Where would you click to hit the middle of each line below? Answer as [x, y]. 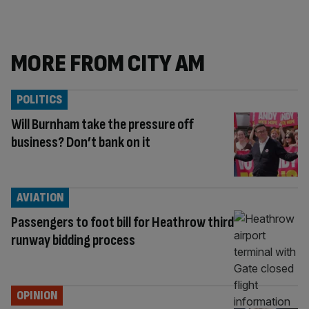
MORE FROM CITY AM [108, 64]
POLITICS [39, 100]
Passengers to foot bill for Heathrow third [122, 222]
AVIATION [40, 197]
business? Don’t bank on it [81, 142]
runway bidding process [73, 240]
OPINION [37, 295]
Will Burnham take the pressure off [102, 124]
